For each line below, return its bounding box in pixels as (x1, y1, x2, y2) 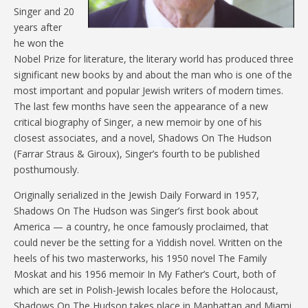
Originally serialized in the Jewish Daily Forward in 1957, (14, 188, 259, 201)
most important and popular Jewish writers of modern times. (14, 83, 283, 97)
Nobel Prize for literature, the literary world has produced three (14, 52, 294, 65)
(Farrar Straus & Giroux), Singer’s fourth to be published (14, 146, 260, 160)
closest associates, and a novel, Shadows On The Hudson (14, 131, 272, 144)
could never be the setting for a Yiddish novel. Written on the (14, 235, 283, 249)
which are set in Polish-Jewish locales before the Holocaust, (14, 283, 278, 296)
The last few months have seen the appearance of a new (14, 99, 268, 113)
